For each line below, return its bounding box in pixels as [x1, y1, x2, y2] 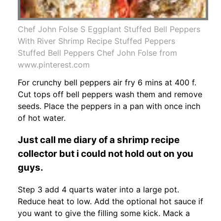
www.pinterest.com [18, 59, 90, 70]
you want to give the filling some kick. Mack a [18, 208, 190, 219]
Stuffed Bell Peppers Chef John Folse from [18, 47, 177, 58]
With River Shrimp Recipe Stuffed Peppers [18, 36, 175, 46]
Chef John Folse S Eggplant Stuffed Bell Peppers [18, 24, 200, 34]
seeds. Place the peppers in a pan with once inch [18, 101, 200, 111]
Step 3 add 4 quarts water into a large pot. [18, 184, 179, 195]
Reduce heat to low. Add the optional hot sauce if [18, 196, 203, 207]
